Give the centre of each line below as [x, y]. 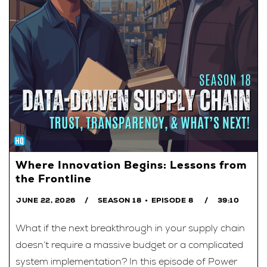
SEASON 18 [119, 200]
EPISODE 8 [172, 200]
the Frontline [54, 178]
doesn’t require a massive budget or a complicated [129, 244]
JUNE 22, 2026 [46, 200]
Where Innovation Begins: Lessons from [131, 164]
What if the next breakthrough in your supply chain [130, 228]
